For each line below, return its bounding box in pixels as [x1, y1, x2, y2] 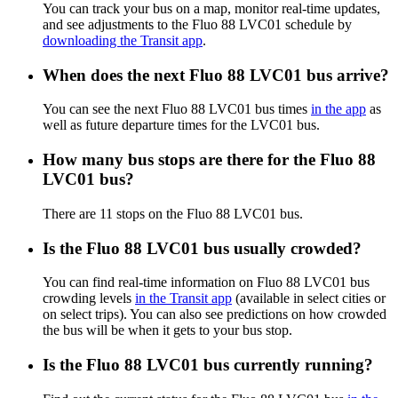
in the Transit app [135, 291, 232, 306]
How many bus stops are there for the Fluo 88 [43, 150, 376, 170]
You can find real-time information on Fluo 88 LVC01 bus [43, 275, 370, 291]
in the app [311, 101, 366, 117]
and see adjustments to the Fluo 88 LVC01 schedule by [43, 16, 352, 32]
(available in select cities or [232, 291, 386, 306]
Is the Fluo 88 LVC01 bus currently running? [43, 354, 373, 374]
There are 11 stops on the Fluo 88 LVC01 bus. [43, 205, 303, 221]
